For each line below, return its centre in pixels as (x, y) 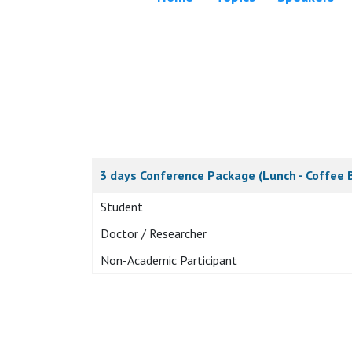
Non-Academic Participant (169, 260)
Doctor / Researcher (154, 234)
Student (122, 207)
